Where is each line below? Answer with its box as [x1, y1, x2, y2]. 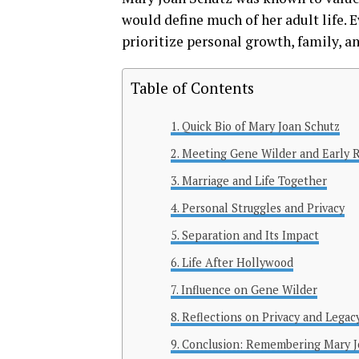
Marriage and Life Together [181, 173, 327, 189]
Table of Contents [131, 78, 254, 99]
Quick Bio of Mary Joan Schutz [181, 119, 340, 135]
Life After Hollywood [181, 255, 293, 271]
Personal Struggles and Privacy [181, 200, 345, 216]
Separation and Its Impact [181, 228, 319, 244]
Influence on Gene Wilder [180, 282, 317, 298]
